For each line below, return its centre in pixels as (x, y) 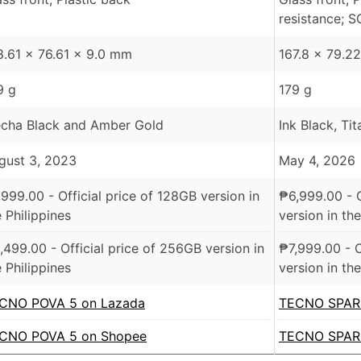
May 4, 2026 (317, 161)
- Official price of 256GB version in (156, 249)
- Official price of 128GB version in (152, 196)
